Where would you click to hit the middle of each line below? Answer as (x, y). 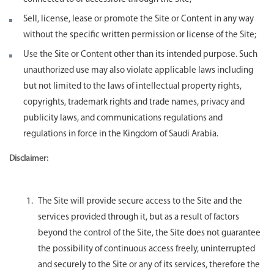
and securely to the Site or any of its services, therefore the (149, 265)
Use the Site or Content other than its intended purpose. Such (140, 54)
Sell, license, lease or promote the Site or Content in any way (139, 19)
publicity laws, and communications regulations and (123, 118)
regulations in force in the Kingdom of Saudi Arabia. (121, 134)
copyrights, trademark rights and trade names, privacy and (134, 102)
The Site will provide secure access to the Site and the (140, 201)
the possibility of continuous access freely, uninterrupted (146, 249)
